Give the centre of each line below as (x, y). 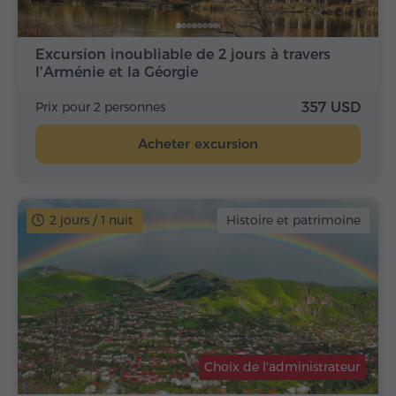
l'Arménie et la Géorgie (117, 72)
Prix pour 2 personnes (100, 107)
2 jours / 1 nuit (91, 221)
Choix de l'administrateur (282, 366)
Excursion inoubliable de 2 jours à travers (183, 55)
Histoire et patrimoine (293, 221)
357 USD (331, 108)
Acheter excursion (198, 144)
